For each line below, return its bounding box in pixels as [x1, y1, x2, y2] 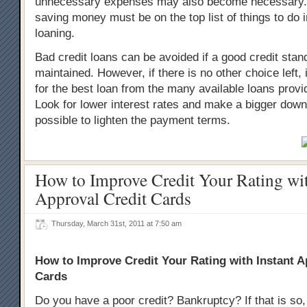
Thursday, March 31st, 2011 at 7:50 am [51, 219, 186, 228]
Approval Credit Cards [35, 186, 191, 210]
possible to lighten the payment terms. [35, 113, 230, 127]
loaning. [35, 26, 75, 40]
